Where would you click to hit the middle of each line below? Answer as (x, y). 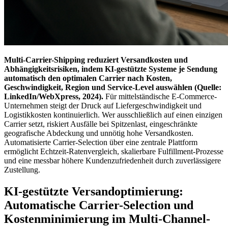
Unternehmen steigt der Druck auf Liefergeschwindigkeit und (103, 105)
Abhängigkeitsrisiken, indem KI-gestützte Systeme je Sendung (111, 69)
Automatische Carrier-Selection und (99, 205)
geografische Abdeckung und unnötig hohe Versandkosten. (99, 133)
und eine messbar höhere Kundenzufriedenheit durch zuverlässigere (112, 160)
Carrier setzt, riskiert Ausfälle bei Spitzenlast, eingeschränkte (101, 124)
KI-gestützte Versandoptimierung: (94, 191)
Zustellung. (22, 169)
